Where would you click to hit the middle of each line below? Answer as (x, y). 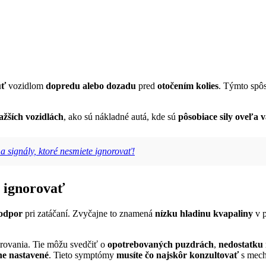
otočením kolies (188, 86)
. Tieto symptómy (83, 255)
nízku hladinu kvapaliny (204, 214)
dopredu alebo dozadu (91, 86)
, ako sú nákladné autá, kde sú (121, 117)
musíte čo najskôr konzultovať (178, 255)
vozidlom (26, 86)
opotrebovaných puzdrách (161, 245)
